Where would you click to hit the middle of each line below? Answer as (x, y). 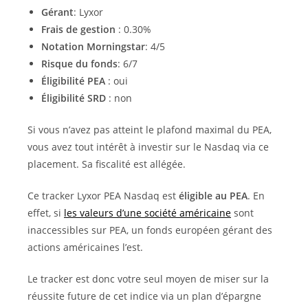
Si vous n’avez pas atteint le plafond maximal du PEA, (150, 129)
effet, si (46, 212)
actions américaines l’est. (85, 247)
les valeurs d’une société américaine (147, 212)
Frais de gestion (80, 29)
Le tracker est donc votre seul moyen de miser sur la (148, 278)
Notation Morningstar (93, 46)
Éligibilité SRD (75, 98)
